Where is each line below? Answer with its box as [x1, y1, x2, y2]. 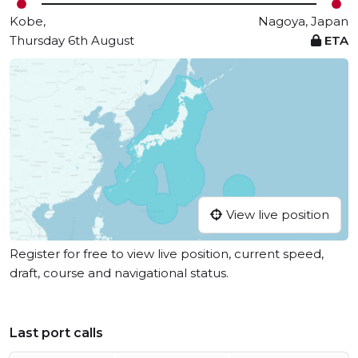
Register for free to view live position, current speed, [10, 246, 324, 262]
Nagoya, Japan [258, 14, 348, 29]
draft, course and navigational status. [10, 265, 229, 281]
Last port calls [10, 325, 103, 341]
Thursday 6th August [10, 33, 134, 48]
